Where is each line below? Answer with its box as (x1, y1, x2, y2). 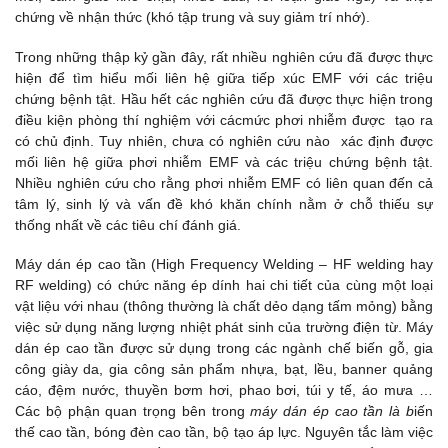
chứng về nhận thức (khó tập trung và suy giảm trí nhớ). (15, 9, 370, 26)
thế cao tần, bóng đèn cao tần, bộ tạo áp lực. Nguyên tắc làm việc (15, 423, 433, 440)
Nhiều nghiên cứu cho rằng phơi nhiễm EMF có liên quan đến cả (15, 174, 433, 191)
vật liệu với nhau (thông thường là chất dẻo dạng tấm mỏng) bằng (15, 297, 433, 314)
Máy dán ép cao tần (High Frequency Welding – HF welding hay (15, 255, 433, 272)
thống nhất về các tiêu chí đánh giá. (15, 216, 241, 233)
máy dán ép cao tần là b (250, 402, 415, 419)
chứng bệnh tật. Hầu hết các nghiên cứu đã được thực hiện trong (15, 90, 433, 107)
